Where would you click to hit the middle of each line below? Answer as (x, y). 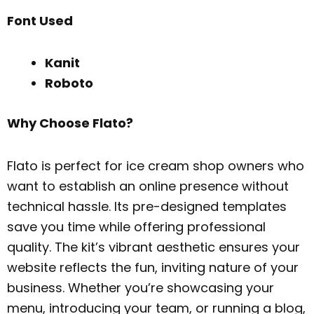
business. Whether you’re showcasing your (141, 287)
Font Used (40, 20)
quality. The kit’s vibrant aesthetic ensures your (153, 247)
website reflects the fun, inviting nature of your (153, 267)
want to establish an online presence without (148, 186)
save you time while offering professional (136, 226)
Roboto (69, 83)
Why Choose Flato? (70, 123)
